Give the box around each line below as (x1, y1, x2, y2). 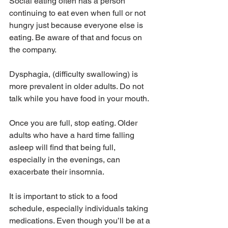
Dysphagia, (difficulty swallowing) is (9, 69, 140, 79)
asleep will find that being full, (9, 142, 118, 152)
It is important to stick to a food (9, 191, 120, 201)
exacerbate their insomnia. (9, 166, 104, 177)
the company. (9, 44, 58, 54)
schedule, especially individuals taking (9, 203, 150, 213)
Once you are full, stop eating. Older (9, 118, 139, 128)
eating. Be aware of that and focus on (9, 32, 144, 42)
